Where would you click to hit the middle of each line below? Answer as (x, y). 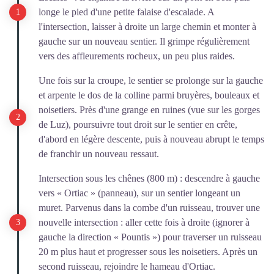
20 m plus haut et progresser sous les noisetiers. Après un (148, 251)
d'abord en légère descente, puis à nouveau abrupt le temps (151, 139)
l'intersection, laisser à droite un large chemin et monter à (147, 26)
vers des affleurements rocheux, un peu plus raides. (137, 56)
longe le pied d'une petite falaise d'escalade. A (126, 12)
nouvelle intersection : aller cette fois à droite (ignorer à (144, 222)
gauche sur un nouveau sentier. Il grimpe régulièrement (144, 41)
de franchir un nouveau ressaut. (99, 154)
